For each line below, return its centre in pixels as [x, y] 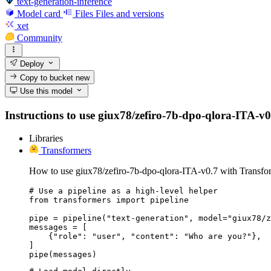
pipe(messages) [63, 255]
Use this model [45, 91]
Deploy [31, 64]
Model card [39, 13]
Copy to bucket [47, 77]
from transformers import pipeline [109, 200]
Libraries [46, 139]
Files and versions [130, 13]
